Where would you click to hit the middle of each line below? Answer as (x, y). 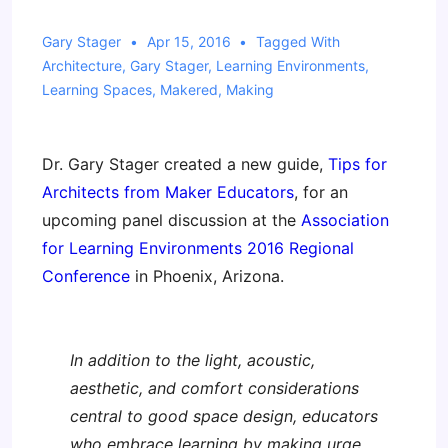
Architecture (82, 65)
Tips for (357, 164)
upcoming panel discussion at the (171, 220)
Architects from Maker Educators (168, 192)
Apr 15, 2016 (188, 41)
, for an (321, 192)
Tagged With (298, 41)
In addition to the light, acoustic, (192, 360)
